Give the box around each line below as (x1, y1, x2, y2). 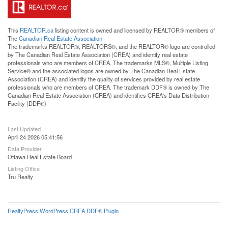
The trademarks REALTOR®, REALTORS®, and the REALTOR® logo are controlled (8, 42, 215, 51)
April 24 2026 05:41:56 (8, 133, 63, 141)
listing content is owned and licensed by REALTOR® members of (53, 26, 215, 35)
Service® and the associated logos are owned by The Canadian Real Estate (8, 67, 195, 75)
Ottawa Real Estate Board (8, 153, 72, 161)
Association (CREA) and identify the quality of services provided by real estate (8, 75, 200, 83)
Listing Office (8, 164, 40, 173)
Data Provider (8, 145, 42, 153)
